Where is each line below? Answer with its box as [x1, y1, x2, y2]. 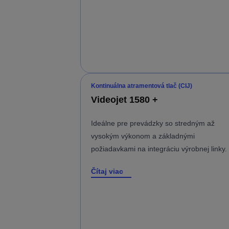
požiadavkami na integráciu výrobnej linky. [91, 145, 227, 153]
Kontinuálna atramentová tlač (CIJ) [91, 82, 192, 90]
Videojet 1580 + [91, 95, 158, 105]
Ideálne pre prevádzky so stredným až [91, 119, 215, 128]
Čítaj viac [91, 167, 123, 176]
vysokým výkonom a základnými [91, 132, 195, 141]
